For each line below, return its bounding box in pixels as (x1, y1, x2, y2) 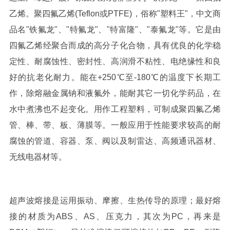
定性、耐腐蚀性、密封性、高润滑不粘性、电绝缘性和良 (9, 56, 221, 66)
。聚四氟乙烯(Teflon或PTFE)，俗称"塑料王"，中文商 (26, 9, 221, 18)
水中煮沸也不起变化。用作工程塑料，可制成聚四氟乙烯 (9, 104, 221, 113)
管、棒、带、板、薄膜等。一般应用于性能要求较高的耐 (9, 120, 221, 129)
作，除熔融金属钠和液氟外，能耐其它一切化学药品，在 (9, 88, 221, 98)
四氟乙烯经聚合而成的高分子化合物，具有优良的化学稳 (9, 41, 221, 50)
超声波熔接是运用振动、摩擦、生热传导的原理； (9, 196, 196, 205)
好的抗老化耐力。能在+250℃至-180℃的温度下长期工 (9, 72, 221, 82)
